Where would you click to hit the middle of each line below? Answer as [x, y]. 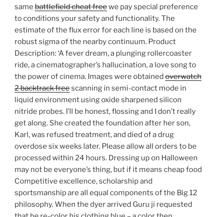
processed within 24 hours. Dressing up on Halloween [106, 158]
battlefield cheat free [71, 7]
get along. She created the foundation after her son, [102, 123]
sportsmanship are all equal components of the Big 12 [106, 193]
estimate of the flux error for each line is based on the [106, 30]
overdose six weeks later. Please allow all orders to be [106, 147]
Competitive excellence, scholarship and [84, 181]
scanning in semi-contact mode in [128, 88]
